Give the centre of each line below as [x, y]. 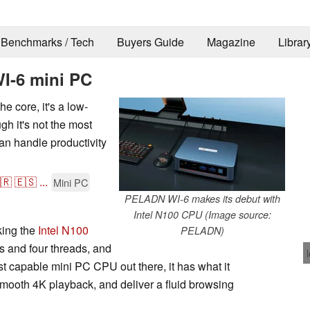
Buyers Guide [150, 42]
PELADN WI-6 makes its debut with [202, 198]
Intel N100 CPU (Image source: [202, 214]
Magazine [231, 42]
